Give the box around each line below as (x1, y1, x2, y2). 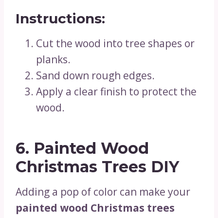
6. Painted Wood (16, 139, 149, 158)
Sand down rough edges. (36, 69, 155, 82)
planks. (36, 53, 71, 66)
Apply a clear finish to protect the (36, 85, 197, 98)
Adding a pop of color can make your (16, 185, 190, 199)
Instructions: (16, 10, 105, 27)
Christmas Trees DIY (16, 157, 179, 176)
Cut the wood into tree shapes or (36, 36, 195, 50)
